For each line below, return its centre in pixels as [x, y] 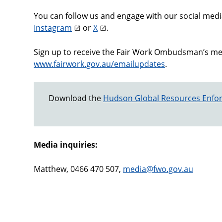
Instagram [53, 28]
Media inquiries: [66, 145]
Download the [76, 98]
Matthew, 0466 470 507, [78, 169]
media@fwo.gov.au [158, 169]
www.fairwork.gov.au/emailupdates [99, 64]
